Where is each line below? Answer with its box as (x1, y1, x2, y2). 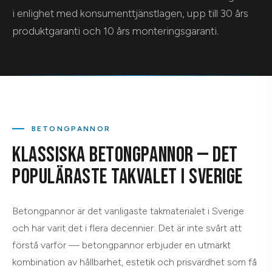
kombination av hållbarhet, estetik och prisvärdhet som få (12, 256, 257, 268)
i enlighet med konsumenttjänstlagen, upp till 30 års (12, 7, 248, 19)
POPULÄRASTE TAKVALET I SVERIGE (12, 164, 243, 190)
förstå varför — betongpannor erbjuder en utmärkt (12, 239, 231, 251)
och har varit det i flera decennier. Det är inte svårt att (12, 222, 242, 234)
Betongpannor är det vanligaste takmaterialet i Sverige (12, 205, 244, 217)
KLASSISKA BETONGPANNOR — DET (12, 142, 238, 168)
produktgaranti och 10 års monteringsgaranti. (12, 24, 219, 37)
